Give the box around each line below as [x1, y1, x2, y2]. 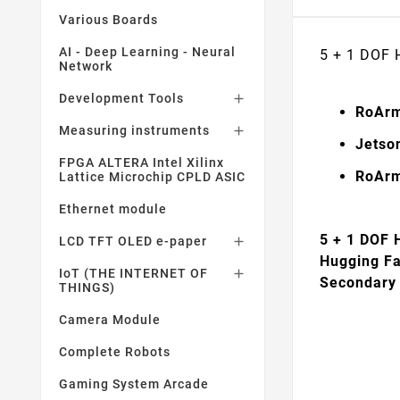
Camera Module [59, 312, 161, 327]
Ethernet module [59, 202, 167, 216]
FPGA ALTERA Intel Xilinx [59, 155, 224, 170]
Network [59, 59, 112, 73]
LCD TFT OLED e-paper [59, 234, 207, 248]
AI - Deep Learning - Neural [59, 45, 236, 59]
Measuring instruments [59, 123, 210, 137]
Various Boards [59, 12, 158, 27]
